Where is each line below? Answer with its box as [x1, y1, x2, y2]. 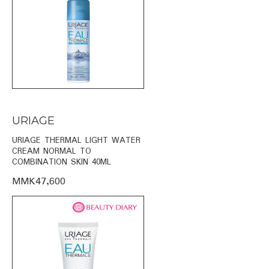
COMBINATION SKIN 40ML [12, 155, 111, 169]
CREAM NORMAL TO [12, 144, 91, 158]
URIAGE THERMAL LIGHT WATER [12, 133, 141, 147]
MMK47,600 [12, 173, 65, 190]
